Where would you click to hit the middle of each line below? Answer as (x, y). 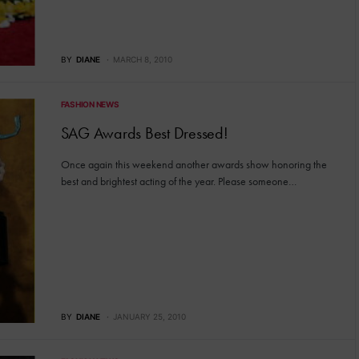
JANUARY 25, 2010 (149, 316)
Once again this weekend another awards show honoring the (194, 165)
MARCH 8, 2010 (142, 60)
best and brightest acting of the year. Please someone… (178, 182)
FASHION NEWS (90, 105)
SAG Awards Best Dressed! (144, 133)
